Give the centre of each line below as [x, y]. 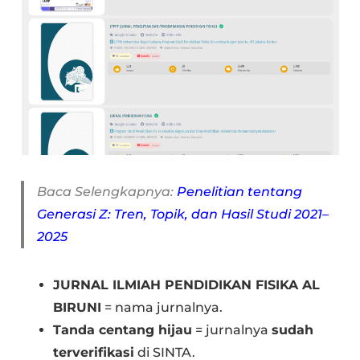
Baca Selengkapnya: [107, 192]
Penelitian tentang [240, 192]
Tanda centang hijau [123, 330]
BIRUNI [78, 308]
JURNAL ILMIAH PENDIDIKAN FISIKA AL [187, 285]
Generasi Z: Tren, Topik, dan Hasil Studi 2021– [183, 215]
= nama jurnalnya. [162, 308]
